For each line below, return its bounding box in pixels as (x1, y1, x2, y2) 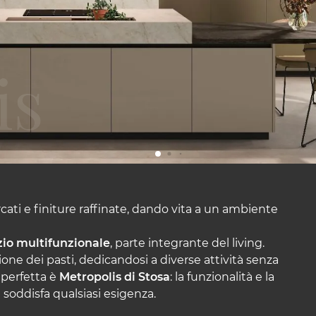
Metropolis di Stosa (59, 270, 170, 284)
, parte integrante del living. (110, 236, 265, 250)
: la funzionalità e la (170, 270, 274, 284)
